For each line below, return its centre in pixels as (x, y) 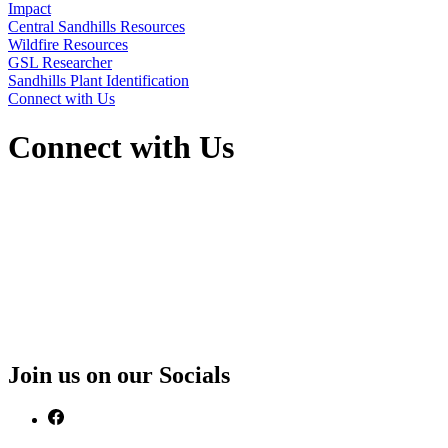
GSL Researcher (60, 62)
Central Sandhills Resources (96, 26)
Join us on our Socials (119, 374)
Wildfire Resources (68, 44)
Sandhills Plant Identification (98, 80)
